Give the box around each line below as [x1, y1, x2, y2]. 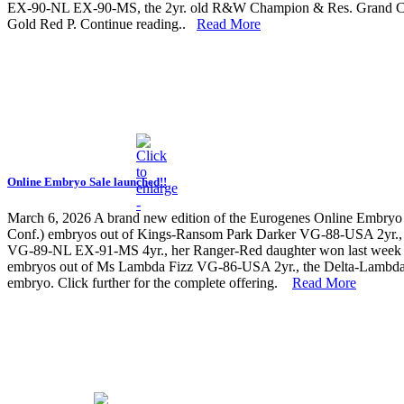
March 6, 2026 [7, 209, 91, 225]
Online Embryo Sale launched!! [7, 175, 167, 189]
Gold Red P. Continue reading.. [7, 16, 197, 32]
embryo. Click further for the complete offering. [7, 274, 292, 290]
